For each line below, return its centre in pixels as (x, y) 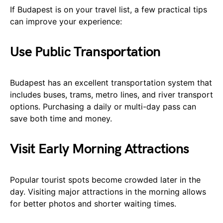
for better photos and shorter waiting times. (93, 204)
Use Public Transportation (85, 52)
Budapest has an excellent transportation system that (111, 83)
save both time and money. (61, 119)
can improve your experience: (66, 22)
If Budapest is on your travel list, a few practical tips (109, 10)
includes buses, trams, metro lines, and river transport (111, 95)
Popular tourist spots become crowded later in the (105, 180)
